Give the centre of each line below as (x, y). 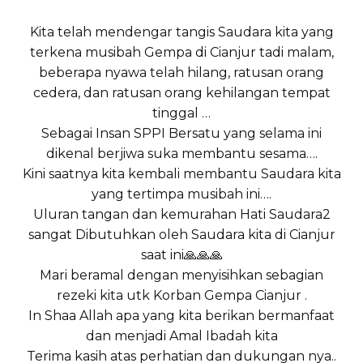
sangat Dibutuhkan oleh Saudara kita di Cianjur (181, 235)
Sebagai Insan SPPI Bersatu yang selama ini (181, 134)
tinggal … (181, 113)
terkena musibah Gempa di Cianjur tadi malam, (181, 53)
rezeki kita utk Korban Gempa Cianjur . (181, 296)
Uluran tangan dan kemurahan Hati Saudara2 (181, 215)
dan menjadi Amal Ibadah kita (181, 336)
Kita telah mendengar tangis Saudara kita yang (181, 32)
